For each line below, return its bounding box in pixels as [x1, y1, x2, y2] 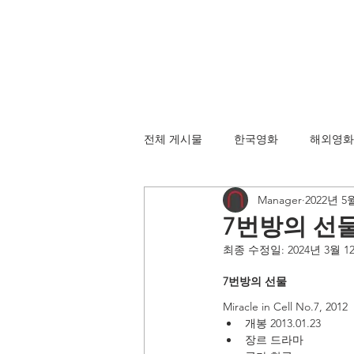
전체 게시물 [144, 131, 202, 146]
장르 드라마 [245, 333, 303, 347]
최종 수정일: [223, 243, 288, 257]
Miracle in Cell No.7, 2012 [223, 299, 348, 314]
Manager [258, 192, 302, 207]
